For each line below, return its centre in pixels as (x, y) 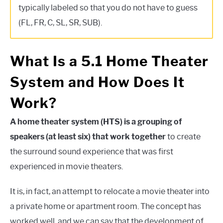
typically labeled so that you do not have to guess (108, 8)
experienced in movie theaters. (66, 166)
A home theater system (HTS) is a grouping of (96, 121)
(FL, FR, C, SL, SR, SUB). (60, 23)
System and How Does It (97, 82)
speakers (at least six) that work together (88, 136)
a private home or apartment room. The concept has (106, 206)
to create (183, 136)
